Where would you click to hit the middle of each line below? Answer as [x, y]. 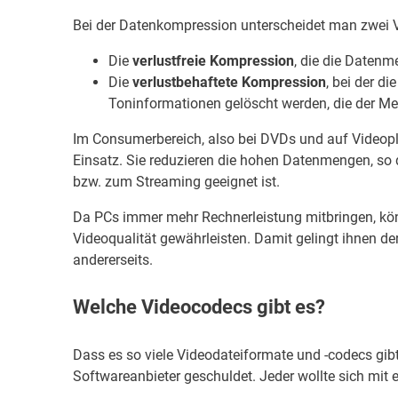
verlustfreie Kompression [213, 60]
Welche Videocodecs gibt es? [199, 307]
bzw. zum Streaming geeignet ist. [176, 181]
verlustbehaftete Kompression [229, 82]
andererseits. [113, 259]
